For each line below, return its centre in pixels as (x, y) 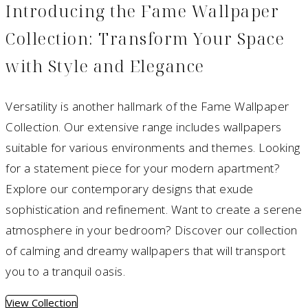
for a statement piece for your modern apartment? (143, 168)
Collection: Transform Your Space (145, 38)
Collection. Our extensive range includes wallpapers (144, 127)
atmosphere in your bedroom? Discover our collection (152, 230)
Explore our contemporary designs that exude (130, 189)
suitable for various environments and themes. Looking (153, 148)
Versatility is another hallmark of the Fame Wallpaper (147, 107)
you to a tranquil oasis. (65, 272)
